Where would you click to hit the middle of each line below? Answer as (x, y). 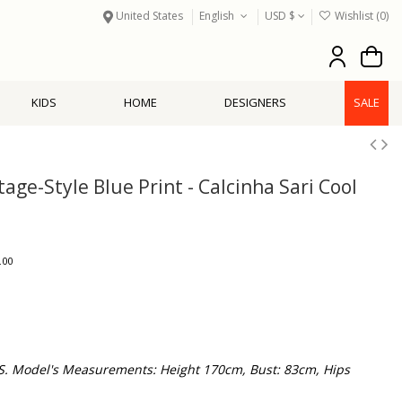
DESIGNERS (255, 103)
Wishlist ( (356, 16)
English (218, 16)
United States (150, 16)
